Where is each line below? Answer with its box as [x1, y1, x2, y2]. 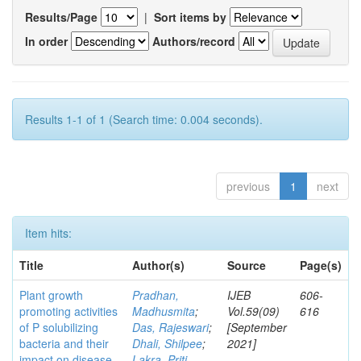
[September [227, 319, 287, 335]
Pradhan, [132, 287, 179, 303]
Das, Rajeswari [132, 319, 209, 335]
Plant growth [19, 287, 83, 303]
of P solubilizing [19, 319, 98, 335]
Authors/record [152, 32, 235, 49]
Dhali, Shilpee [132, 335, 202, 351]
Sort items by [154, 9, 226, 25]
